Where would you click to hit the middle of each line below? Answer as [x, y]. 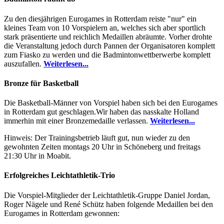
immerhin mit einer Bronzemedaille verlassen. [77, 121]
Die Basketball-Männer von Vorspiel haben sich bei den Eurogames [111, 103]
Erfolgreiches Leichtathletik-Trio [59, 175]
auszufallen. [24, 63]
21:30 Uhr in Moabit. [37, 156]
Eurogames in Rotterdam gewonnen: [62, 213]
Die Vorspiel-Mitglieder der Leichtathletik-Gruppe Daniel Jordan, [107, 195]
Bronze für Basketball [41, 83]
